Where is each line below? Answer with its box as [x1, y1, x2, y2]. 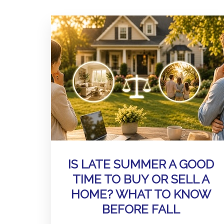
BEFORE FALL [102, 202, 180, 216]
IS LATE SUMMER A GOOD [68, 157, 214, 171]
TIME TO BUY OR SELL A [72, 172, 209, 186]
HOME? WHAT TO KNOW [71, 187, 211, 201]
